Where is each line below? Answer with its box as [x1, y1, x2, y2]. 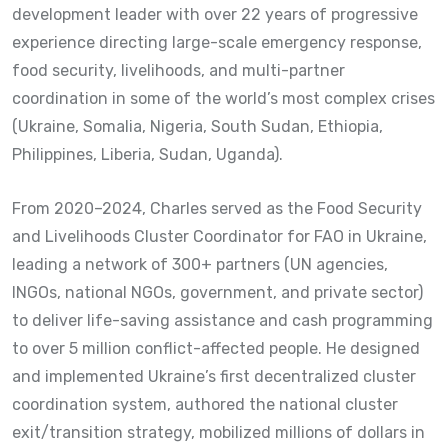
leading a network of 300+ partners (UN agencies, [12, 254, 388, 274]
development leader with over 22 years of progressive [12, 4, 418, 24]
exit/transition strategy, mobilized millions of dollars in [12, 422, 425, 442]
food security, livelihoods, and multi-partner [12, 60, 345, 80]
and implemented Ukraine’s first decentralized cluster [12, 366, 416, 386]
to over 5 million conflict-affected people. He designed [12, 338, 420, 358]
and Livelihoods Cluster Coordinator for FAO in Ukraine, [12, 226, 427, 246]
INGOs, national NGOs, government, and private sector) [12, 282, 423, 302]
